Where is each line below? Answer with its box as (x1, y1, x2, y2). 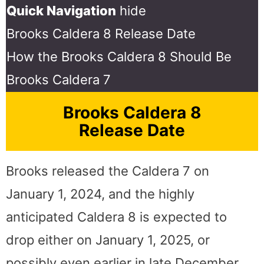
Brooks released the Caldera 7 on (6, 163, 209, 179)
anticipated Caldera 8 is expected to (6, 209, 227, 225)
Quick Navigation (6, 2, 116, 18)
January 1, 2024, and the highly (6, 186, 194, 202)
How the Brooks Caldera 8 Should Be (6, 48, 232, 64)
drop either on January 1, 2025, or (6, 232, 210, 247)
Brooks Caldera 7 (6, 71, 111, 87)
